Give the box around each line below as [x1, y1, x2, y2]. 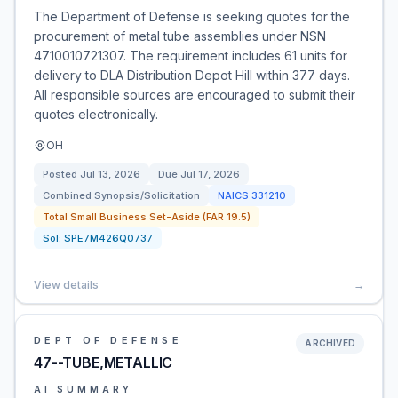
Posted [43, 168, 80, 180]
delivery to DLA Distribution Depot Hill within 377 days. [34, 68, 350, 83]
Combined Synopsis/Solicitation [43, 189, 200, 202]
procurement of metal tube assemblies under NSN [34, 28, 326, 44]
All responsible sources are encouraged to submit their [34, 87, 355, 102]
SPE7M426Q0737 [64, 232, 153, 244]
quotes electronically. [34, 107, 158, 122]
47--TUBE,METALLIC [34, 354, 173, 371]
